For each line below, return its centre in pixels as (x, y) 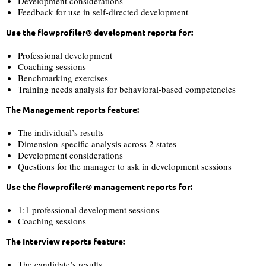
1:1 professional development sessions (88, 209)
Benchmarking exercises (63, 77)
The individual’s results (61, 132)
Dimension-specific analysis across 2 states (97, 143)
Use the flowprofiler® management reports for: (99, 186)
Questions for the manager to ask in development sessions (125, 166)
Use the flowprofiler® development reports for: (99, 32)
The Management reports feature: (72, 109)
